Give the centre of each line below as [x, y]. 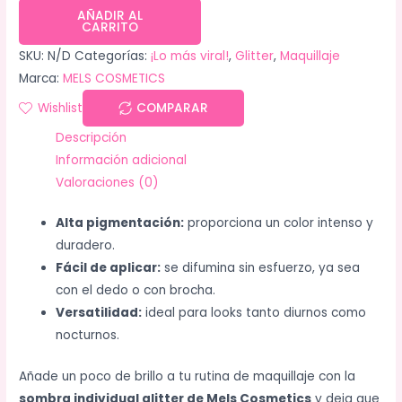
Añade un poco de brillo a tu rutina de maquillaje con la [188, 376]
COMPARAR [173, 108]
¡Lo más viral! [190, 56]
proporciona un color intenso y [279, 223]
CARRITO [110, 27]
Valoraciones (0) [108, 182]
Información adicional [122, 160]
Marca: [41, 78]
